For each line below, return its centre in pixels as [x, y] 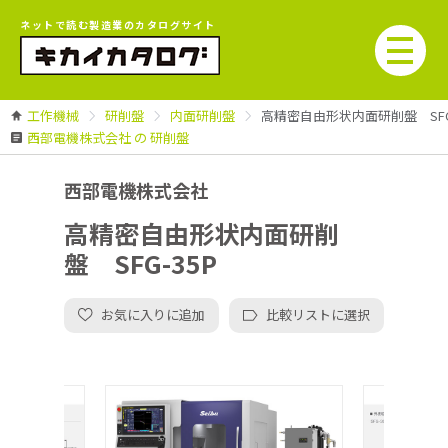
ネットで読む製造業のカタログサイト [118, 24]
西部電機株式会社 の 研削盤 [108, 137]
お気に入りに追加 [153, 315]
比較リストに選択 [318, 315]
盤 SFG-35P [140, 262]
